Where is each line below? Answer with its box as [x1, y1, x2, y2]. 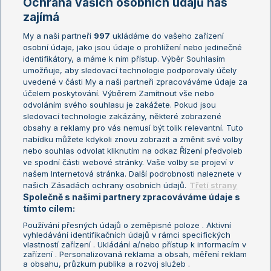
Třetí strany [189, 180, 238, 190]
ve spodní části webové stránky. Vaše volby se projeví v [23, 157, 234, 167]
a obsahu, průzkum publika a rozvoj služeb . [23, 259, 191, 269]
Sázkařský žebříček [9, 66, 72, 75]
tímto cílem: [23, 203, 76, 214]
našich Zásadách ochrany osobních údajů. [23, 180, 187, 190]
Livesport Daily [9, 175, 58, 184]
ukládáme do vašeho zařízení [110, 31, 224, 41]
